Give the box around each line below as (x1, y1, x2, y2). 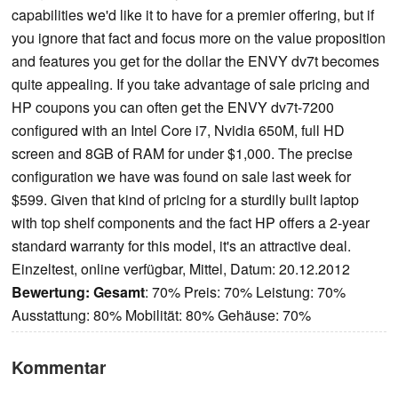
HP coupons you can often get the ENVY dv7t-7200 (12, 97, 334, 118)
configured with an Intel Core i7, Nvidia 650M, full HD (12, 120, 345, 141)
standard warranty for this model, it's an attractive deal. (12, 235, 351, 257)
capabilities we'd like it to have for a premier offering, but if (12, 4, 374, 26)
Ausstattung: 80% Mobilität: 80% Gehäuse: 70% (12, 305, 311, 326)
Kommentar (12, 354, 106, 380)
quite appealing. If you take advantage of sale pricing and (12, 74, 370, 95)
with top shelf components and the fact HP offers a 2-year (12, 212, 370, 234)
